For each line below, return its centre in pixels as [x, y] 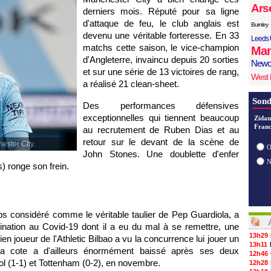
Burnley [260, 24]
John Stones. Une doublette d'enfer [161, 154]
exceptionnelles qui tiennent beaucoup [161, 118]
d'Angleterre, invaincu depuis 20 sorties [161, 60]
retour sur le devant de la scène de [161, 142]
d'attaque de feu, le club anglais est [161, 23]
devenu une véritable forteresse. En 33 [161, 35]
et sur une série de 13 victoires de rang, [161, 72]
